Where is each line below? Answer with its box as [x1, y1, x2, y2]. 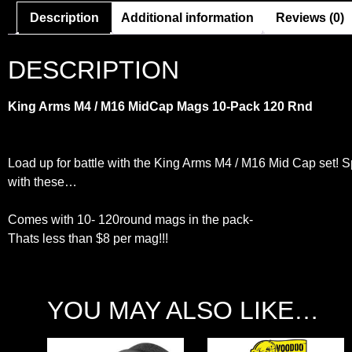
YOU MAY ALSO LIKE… [47, 295, 319, 324]
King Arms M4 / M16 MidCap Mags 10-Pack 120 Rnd [8, 99, 313, 113]
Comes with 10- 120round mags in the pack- [8, 212, 253, 226]
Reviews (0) [276, 11, 344, 24]
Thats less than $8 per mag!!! [8, 231, 168, 245]
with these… [8, 174, 77, 189]
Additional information [121, 11, 254, 24]
